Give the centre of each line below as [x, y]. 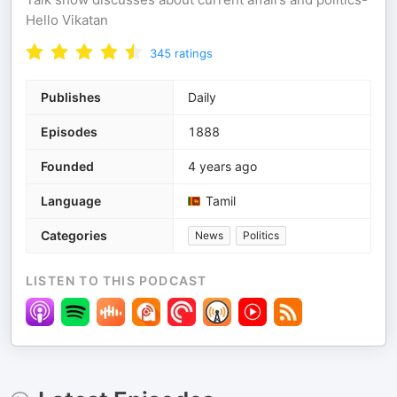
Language [71, 201]
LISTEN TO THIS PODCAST [117, 280]
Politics [261, 235]
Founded [67, 166]
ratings [194, 53]
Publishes [71, 97]
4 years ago [222, 166]
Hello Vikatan [67, 20]
